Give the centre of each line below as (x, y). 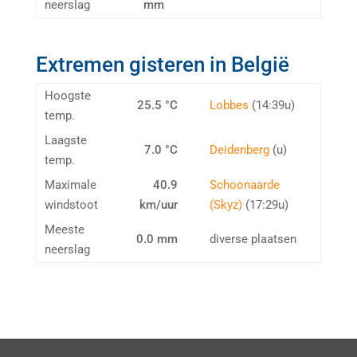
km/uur (158, 204)
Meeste (64, 229)
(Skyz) (226, 204)
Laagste (65, 140)
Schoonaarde (244, 184)
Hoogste (67, 95)
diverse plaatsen (253, 239)
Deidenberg (239, 149)
